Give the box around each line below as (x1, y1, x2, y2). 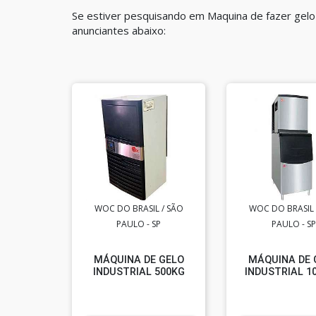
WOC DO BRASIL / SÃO (94, 202, 183, 214)
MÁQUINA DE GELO (93, 254, 184, 266)
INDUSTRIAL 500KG (92, 266, 185, 278)
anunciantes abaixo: (72, 23, 166, 37)
